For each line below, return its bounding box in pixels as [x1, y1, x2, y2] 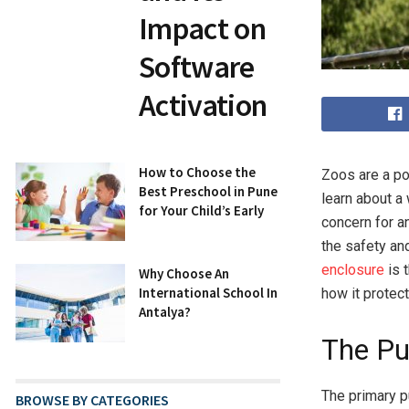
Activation [139, 86, 267, 125]
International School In [139, 284, 278, 302]
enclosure [321, 261, 384, 278]
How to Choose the [139, 163, 256, 182]
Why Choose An [139, 265, 229, 283]
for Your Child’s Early [139, 202, 264, 220]
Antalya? [139, 303, 191, 321]
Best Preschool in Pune [139, 183, 278, 201]
